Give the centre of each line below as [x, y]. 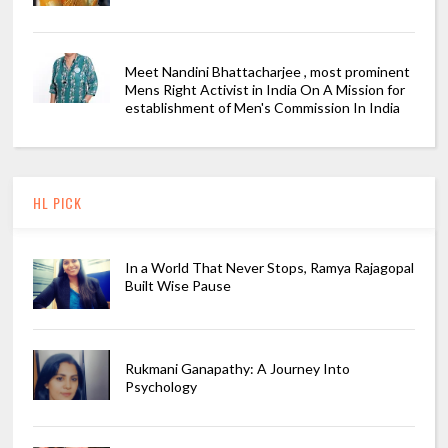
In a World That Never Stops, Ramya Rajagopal [269, 268]
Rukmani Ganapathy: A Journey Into [237, 369]
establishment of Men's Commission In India [262, 108]
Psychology [160, 387]
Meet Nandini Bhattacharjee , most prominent [267, 72]
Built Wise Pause [177, 286]
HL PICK [58, 203]
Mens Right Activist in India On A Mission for [264, 90]
